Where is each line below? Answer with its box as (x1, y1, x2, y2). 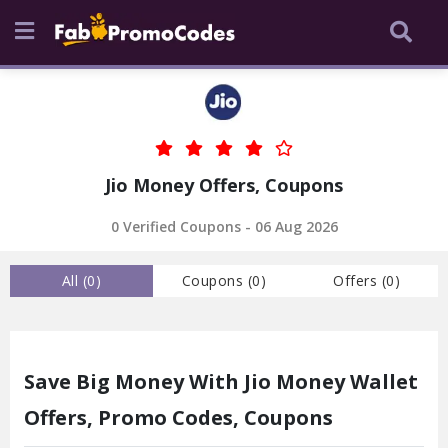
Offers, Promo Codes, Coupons (24, 403, 333, 431)
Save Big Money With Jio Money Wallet (24, 367, 418, 395)
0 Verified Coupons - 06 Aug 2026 (110, 217, 338, 236)
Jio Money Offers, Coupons (105, 173, 343, 197)
